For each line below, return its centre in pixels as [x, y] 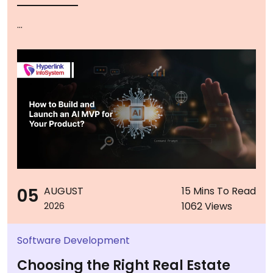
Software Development [73, 240]
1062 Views [207, 206]
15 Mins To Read [219, 191]
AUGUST [64, 191]
